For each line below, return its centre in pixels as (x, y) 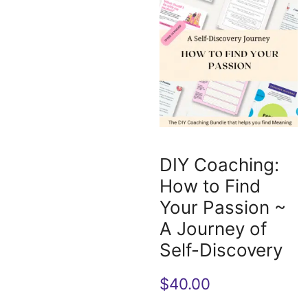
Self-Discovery (221, 250)
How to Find (210, 186)
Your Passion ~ (223, 207)
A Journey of (213, 228)
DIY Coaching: (220, 164)
